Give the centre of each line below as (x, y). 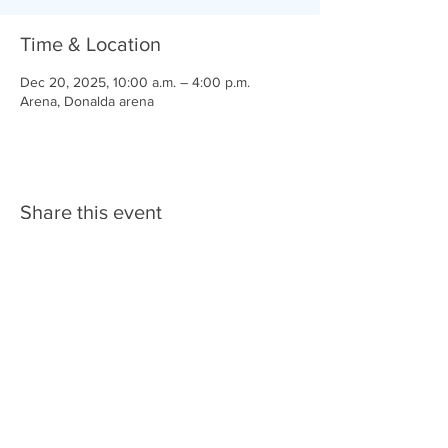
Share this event (91, 212)
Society (36, 415)
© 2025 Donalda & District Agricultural (143, 398)
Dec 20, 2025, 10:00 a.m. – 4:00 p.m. (135, 82)
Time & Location (90, 44)
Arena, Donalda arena (87, 101)
